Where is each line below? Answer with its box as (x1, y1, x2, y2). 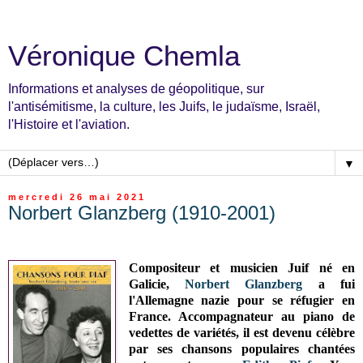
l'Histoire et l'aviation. (8, 117, 130, 131)
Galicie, (128, 276, 186, 291)
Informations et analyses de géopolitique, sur (8, 82, 264, 96)
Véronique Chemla (8, 41, 240, 71)
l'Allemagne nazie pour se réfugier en (128, 293, 355, 307)
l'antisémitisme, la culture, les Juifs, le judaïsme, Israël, (8, 100, 320, 113)
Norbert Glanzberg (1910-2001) (8, 202, 275, 224)
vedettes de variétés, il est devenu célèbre (128, 325, 355, 340)
